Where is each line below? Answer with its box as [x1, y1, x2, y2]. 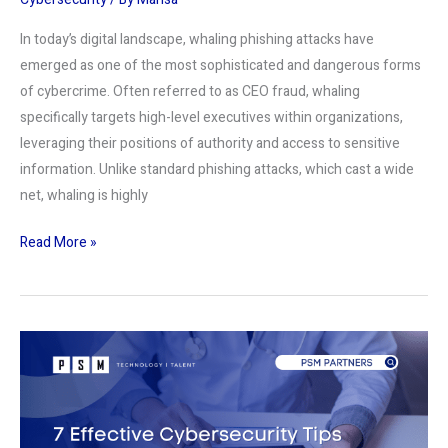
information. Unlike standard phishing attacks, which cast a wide [20, 158, 414, 180]
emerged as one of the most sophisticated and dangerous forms [20, 54, 421, 76]
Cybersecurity [19, 384, 106, 406]
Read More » [20, 231, 97, 253]
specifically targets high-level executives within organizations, [20, 106, 403, 128]
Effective [19, 358, 75, 380]
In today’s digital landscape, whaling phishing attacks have [20, 28, 374, 50]
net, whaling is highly [20, 184, 148, 206]
